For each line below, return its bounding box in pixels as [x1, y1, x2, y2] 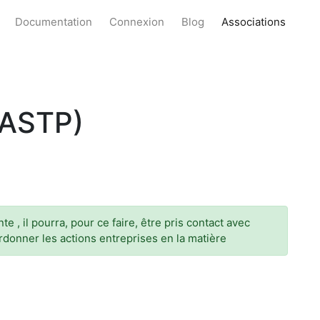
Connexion [109, 15, 164, 29]
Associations [221, 15, 286, 29]
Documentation [15, 15, 92, 29]
